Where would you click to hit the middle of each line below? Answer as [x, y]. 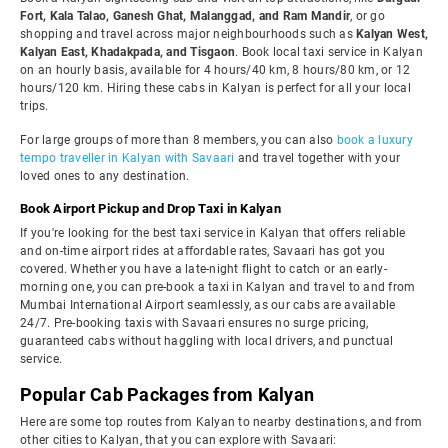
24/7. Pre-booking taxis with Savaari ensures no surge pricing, [194, 323]
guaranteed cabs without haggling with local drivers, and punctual [207, 341]
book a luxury [374, 140]
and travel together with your [317, 158]
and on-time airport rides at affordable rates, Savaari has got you [203, 251]
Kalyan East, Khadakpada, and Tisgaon [127, 52]
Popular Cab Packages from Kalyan [167, 394]
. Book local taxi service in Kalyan [329, 52]
